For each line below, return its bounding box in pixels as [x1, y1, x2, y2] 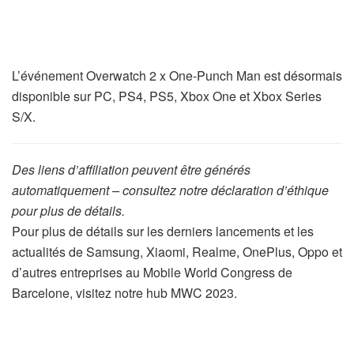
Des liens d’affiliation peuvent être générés [12, 160, 250, 179]
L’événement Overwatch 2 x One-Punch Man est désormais [12, 66, 342, 85]
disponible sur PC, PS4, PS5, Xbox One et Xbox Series [12, 87, 322, 106]
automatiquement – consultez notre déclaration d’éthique [12, 181, 329, 200]
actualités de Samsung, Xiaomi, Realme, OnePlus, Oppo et [12, 243, 342, 262]
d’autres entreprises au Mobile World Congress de [12, 263, 292, 282]
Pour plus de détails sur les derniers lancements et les [12, 222, 314, 241]
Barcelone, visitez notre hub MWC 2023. [12, 284, 237, 303]
